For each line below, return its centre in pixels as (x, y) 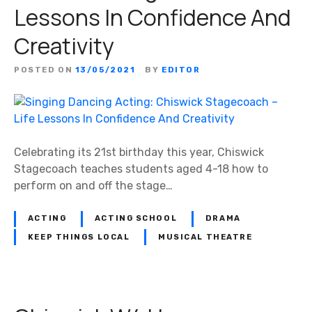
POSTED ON (44, 70)
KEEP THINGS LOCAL (79, 237)
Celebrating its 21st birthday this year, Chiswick (139, 152)
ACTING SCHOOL (136, 219)
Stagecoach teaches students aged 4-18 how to (141, 169)
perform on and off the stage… (93, 185)
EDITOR (181, 70)
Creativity (64, 46)
